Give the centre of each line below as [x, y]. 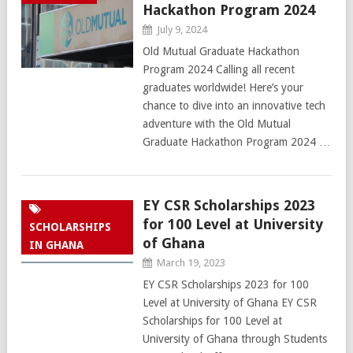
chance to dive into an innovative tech [234, 106]
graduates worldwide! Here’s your [223, 87]
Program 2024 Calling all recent [218, 69]
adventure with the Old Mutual [216, 124]
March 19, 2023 [191, 263]
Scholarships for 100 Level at [212, 321]
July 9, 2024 [182, 30]
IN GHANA [56, 245]
